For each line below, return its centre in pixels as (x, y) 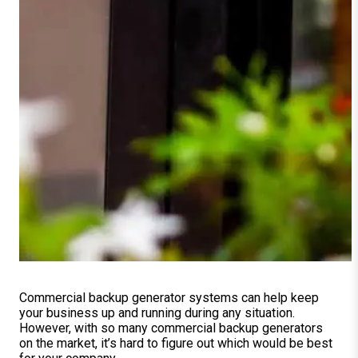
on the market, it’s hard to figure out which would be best (176, 343)
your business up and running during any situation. (157, 312)
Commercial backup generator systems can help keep (169, 297)
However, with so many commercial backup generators (171, 328)
